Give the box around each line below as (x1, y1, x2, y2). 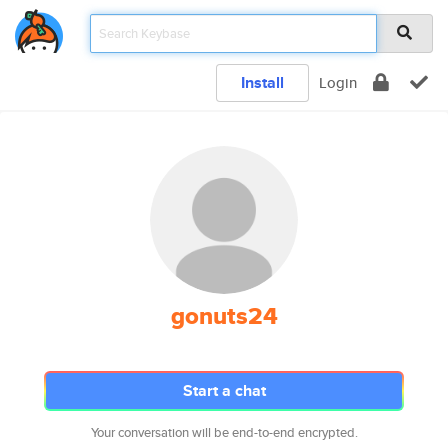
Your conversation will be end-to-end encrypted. (90, 423, 358, 442)
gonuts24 (170, 298, 278, 334)
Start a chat (182, 379, 266, 402)
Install (241, 71, 284, 94)
